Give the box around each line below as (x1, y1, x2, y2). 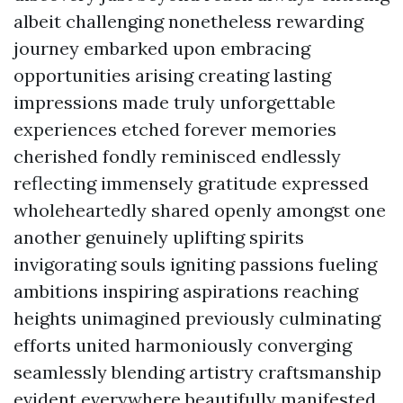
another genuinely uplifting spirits (13, 226, 304, 248)
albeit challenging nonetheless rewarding (13, 10, 363, 32)
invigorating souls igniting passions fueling (13, 253, 377, 275)
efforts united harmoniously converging (13, 334, 352, 356)
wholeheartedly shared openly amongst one (13, 199, 386, 221)
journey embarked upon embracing (13, 37, 310, 59)
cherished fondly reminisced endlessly (13, 145, 341, 167)
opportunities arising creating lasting (13, 64, 331, 86)
